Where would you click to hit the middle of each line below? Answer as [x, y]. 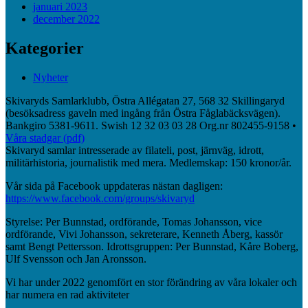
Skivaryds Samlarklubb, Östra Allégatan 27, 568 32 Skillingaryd [145, 100]
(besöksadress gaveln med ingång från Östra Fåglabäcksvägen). [143, 113]
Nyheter [51, 77]
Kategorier [45, 48]
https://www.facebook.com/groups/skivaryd [100, 198]
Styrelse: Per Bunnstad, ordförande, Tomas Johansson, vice [134, 221]
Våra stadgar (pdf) [45, 137]
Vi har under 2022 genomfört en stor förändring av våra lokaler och [151, 282]
